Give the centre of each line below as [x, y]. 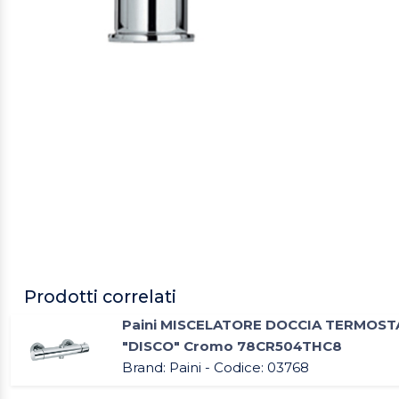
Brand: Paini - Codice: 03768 [216, 368]
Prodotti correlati [100, 297]
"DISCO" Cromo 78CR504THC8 [232, 346]
